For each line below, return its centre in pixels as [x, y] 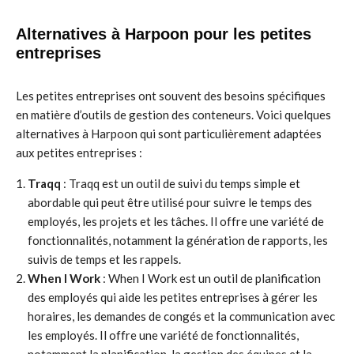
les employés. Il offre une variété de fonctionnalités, [163, 335]
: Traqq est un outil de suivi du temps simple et [181, 183]
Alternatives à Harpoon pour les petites [164, 34]
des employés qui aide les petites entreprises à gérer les [173, 297]
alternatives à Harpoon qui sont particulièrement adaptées [169, 134]
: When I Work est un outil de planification [211, 278]
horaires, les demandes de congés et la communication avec [181, 316]
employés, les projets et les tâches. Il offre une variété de [176, 221]
